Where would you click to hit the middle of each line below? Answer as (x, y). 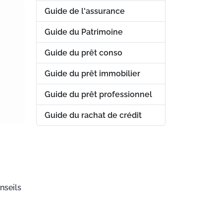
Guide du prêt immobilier (92, 74)
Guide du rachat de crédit (93, 115)
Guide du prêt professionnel (98, 94)
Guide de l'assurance (85, 11)
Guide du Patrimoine (84, 32)
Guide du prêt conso (83, 53)
